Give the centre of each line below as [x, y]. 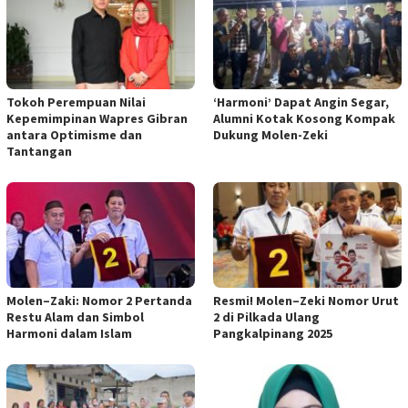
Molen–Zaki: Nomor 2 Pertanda [99, 300]
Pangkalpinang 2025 [273, 333]
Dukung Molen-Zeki [270, 135]
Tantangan [39, 152]
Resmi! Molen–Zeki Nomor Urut [306, 300]
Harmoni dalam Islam [69, 333]
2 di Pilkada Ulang [266, 316]
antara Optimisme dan [74, 135]
